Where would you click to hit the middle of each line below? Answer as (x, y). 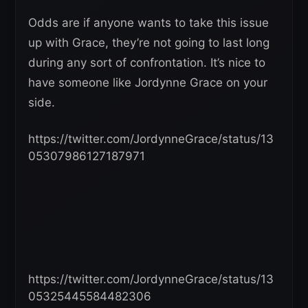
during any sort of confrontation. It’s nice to (147, 62)
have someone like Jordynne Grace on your (148, 82)
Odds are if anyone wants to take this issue (148, 22)
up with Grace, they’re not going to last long (149, 42)
